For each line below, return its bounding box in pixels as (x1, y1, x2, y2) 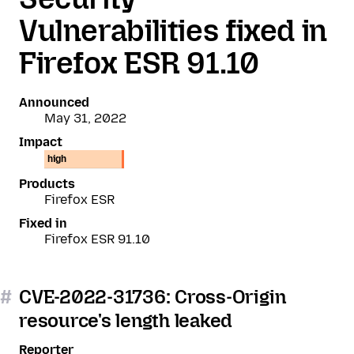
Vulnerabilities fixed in (19, 13, 327, 49)
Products (19, 176, 75, 191)
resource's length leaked (19, 309, 233, 332)
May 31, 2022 (44, 111, 126, 126)
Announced (19, 95, 89, 110)
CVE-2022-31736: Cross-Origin (19, 285, 286, 308)
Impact (19, 134, 62, 149)
